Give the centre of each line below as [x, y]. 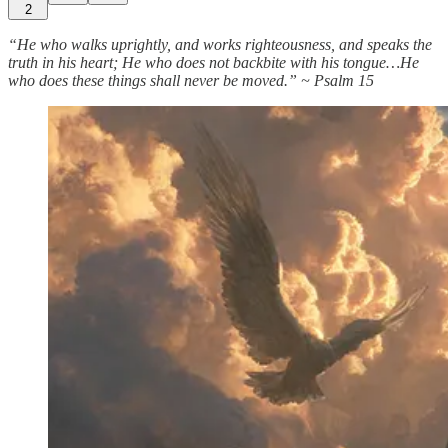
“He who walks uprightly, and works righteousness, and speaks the [220, 44]
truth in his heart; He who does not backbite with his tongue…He [213, 62]
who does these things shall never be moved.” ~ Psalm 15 [191, 80]
